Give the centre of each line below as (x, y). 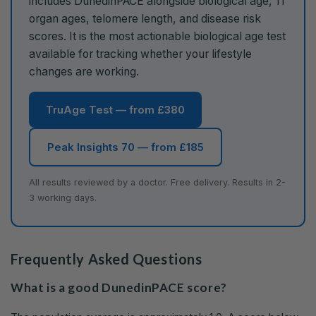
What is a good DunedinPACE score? (119, 288)
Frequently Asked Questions (107, 259)
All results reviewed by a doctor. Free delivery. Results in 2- (157, 183)
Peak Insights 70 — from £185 (126, 147)
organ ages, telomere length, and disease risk (145, 19)
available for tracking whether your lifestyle (140, 54)
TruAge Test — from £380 (115, 110)
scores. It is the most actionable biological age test (157, 37)
